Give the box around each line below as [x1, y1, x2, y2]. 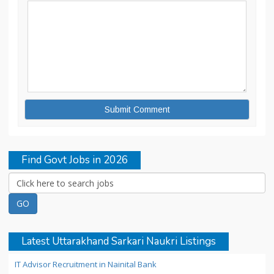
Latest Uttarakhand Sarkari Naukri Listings [21, 234, 216, 248]
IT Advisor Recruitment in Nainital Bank [15, 259, 157, 270]
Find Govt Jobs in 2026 [21, 153, 128, 167]
